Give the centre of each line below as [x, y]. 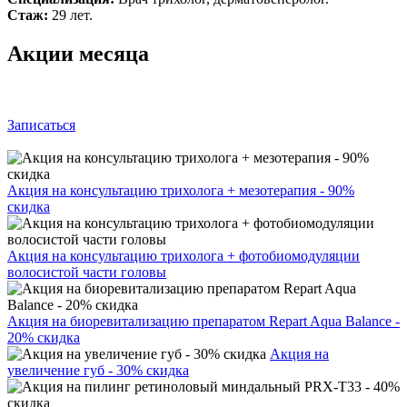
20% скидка [44, 337]
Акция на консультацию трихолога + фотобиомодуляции [184, 255]
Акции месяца [78, 53]
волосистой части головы [87, 272]
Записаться [41, 124]
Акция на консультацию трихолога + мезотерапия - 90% [181, 190]
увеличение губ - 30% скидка [98, 370]
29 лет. [70, 15]
